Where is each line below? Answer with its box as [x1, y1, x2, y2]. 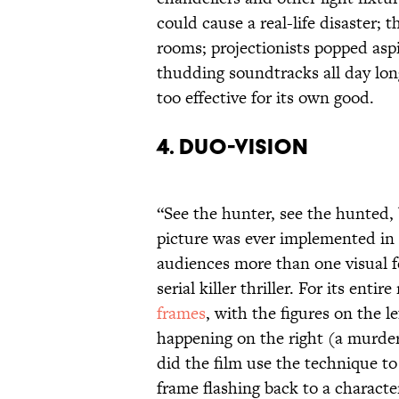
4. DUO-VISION [157, 134, 308, 160]
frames [157, 301, 206, 326]
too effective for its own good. [157, 85, 374, 110]
